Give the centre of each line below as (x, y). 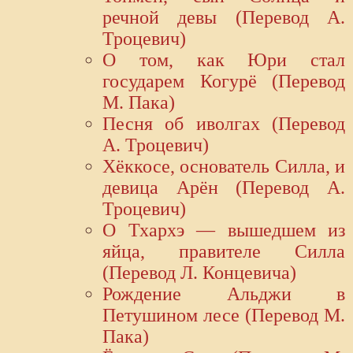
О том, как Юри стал (224, 60)
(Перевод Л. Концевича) (199, 273)
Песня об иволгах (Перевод (224, 124)
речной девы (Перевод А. (224, 18)
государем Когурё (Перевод (224, 82)
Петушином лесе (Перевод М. (224, 316)
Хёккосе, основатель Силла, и (224, 167)
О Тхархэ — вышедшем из (224, 230)
